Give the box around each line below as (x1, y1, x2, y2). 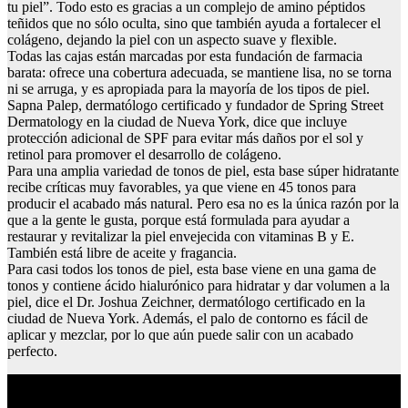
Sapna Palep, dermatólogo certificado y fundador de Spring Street (7, 97, 383, 113)
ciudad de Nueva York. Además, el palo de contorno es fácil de (7, 310, 368, 326)
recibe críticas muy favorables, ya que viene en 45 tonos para (7, 178, 356, 195)
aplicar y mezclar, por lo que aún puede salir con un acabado (7, 326, 353, 342)
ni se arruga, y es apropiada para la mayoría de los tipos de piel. (7, 80, 370, 97)
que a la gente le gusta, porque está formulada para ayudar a (7, 211, 350, 228)
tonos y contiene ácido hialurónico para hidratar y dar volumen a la (7, 277, 390, 293)
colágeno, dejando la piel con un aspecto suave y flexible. (7, 31, 337, 47)
